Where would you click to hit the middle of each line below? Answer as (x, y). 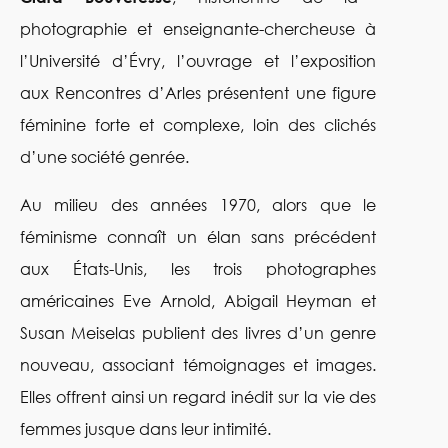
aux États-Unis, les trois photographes (198, 269)
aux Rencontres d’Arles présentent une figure (198, 93)
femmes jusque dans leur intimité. (145, 429)
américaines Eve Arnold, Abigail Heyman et (198, 301)
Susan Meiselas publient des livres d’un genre (198, 333)
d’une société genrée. (104, 157)
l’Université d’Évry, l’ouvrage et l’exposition (198, 61)
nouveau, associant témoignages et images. (198, 365)
